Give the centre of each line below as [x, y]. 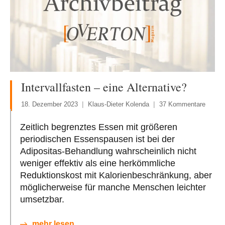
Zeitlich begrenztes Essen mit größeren [99, 127]
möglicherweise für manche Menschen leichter [113, 188]
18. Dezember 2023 [49, 104]
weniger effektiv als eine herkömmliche [98, 163]
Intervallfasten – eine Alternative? [104, 87]
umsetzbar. [42, 200]
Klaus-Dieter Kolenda [119, 104]
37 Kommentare [182, 104]
